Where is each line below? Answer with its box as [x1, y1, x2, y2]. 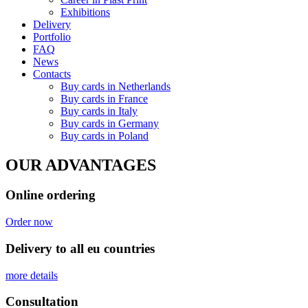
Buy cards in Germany [60, 117, 159, 129]
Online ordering [5, 188, 96, 203]
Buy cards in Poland [60, 129, 148, 142]
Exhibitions [60, 5, 110, 18]
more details [5, 269, 58, 281]
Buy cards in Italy [60, 104, 137, 117]
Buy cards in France [60, 92, 148, 104]
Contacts [33, 67, 71, 80]
